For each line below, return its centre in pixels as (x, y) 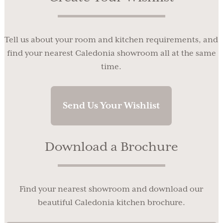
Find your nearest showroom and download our (111, 190)
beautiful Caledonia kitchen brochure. (111, 203)
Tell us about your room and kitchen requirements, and (111, 40)
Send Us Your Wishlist (111, 106)
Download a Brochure (111, 147)
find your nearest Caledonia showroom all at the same (111, 54)
